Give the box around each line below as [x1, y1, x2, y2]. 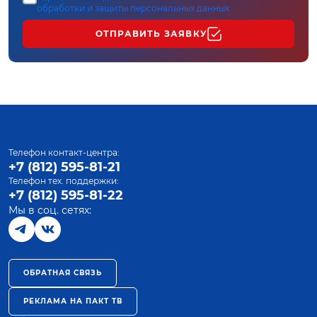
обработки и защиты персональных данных [37, 3, 229, 13]
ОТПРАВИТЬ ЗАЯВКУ [95, 28, 208, 39]
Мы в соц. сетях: [8, 204, 91, 217]
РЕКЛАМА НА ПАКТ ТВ [23, 296, 122, 306]
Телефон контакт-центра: [8, 147, 120, 158]
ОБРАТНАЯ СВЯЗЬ [23, 268, 102, 277]
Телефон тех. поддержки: [8, 175, 119, 186]
